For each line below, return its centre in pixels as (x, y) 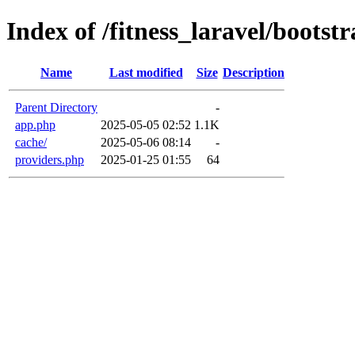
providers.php (50, 159)
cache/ (31, 142)
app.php (35, 124)
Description (254, 72)
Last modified (146, 72)
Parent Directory (56, 107)
